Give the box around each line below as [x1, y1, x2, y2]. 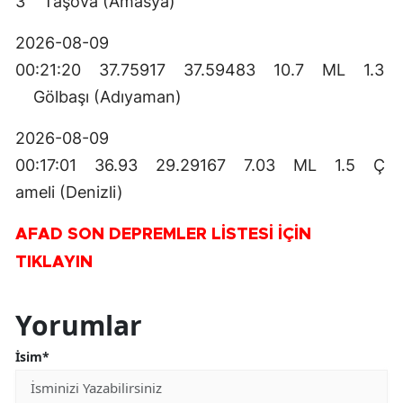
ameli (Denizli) [15, 183, 123, 202]
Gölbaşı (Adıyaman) [15, 87, 200, 107]
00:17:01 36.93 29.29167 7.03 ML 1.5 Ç [15, 156, 385, 175]
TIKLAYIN [15, 255, 93, 272]
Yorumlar [15, 307, 142, 345]
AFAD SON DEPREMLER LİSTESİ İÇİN [15, 227, 311, 244]
